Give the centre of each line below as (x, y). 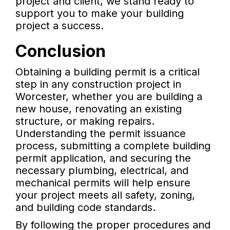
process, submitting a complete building (113, 146)
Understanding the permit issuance (101, 134)
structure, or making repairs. (85, 121)
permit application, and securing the (103, 158)
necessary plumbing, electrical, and (102, 171)
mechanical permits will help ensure (103, 183)
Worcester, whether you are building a (109, 97)
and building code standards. (85, 208)
